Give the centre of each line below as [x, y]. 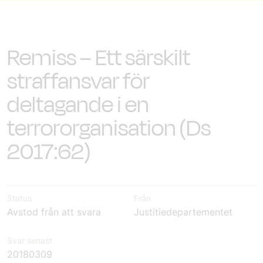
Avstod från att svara [54, 212]
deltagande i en [78, 105]
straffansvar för [78, 81]
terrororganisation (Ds [109, 128]
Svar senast [30, 240]
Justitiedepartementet [183, 212]
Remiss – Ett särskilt [99, 58]
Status [19, 198]
